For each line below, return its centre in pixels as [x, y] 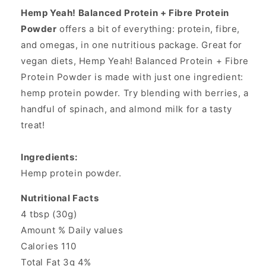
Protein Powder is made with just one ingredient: [132, 77]
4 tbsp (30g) [49, 214]
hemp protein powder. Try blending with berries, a [135, 93]
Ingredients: [49, 157]
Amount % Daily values [72, 230]
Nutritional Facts [60, 198]
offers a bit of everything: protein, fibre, [148, 29]
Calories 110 [49, 246]
